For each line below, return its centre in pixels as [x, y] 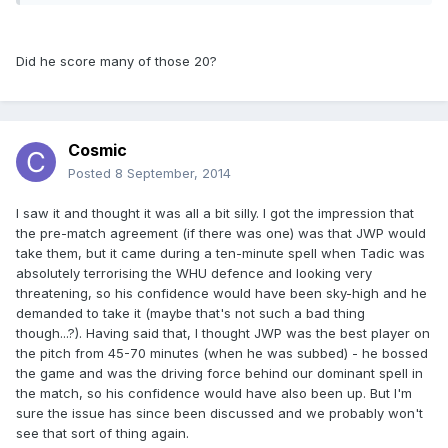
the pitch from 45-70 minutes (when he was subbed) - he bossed [222, 353]
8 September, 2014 [173, 173]
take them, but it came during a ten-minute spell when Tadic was [220, 253]
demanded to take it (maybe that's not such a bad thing [190, 313]
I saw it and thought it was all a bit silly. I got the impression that [215, 213]
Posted [91, 173]
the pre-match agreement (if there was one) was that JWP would [221, 233]
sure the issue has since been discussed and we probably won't [219, 413]
